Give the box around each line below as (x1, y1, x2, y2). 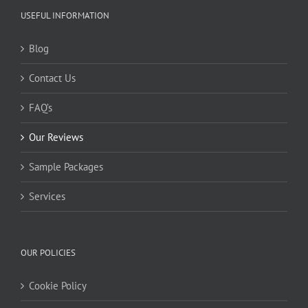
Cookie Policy (29, 283, 87, 297)
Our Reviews (29, 135, 83, 148)
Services (29, 194, 65, 208)
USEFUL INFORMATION (21, 14, 109, 26)
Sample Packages (29, 164, 103, 178)
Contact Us (29, 76, 76, 89)
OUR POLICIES (21, 251, 76, 263)
